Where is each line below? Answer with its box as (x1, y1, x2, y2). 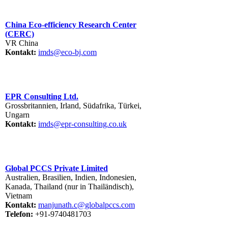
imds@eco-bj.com (38, 48, 97, 57)
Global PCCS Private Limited (5, 164, 108, 173)
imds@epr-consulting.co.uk (38, 120, 127, 129)
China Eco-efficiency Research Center (5, 20, 136, 30)
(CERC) (5, 30, 34, 39)
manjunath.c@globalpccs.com (38, 201, 135, 210)
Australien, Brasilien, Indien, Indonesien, (5, 173, 136, 182)
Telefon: (5, 210, 35, 219)
